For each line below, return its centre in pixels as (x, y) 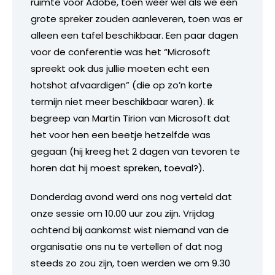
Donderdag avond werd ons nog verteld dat (131, 196)
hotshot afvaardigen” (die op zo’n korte (122, 85)
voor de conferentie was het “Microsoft (121, 52)
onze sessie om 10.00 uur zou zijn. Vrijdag (122, 213)
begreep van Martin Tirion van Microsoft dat (130, 118)
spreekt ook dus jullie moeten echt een (120, 68)
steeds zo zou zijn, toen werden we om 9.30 (130, 263)
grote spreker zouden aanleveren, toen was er (137, 18)
